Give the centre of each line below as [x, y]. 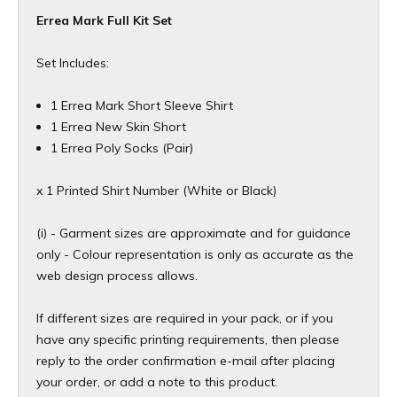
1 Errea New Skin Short [118, 127]
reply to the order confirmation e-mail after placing [186, 361]
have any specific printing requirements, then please [188, 340]
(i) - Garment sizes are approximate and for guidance [194, 234]
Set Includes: [73, 63]
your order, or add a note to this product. [157, 382]
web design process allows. [117, 276]
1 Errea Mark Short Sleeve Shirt [142, 106]
